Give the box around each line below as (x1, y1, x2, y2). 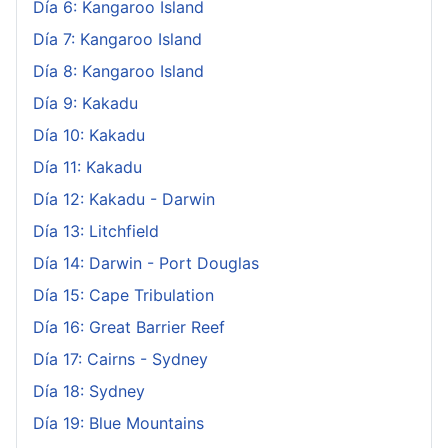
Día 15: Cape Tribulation (33, 284, 214, 305)
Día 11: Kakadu (33, 156, 142, 177)
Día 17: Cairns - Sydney (33, 348, 208, 369)
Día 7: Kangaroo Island (33, 28, 202, 49)
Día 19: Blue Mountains (33, 412, 204, 433)
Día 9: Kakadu (33, 92, 138, 113)
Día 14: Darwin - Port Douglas (33, 252, 259, 273)
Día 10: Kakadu (33, 124, 145, 145)
